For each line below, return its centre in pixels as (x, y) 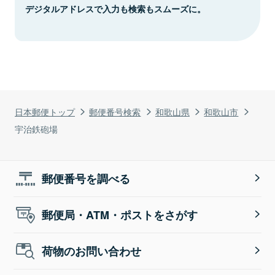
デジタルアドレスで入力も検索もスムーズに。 (115, 8)
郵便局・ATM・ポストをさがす (120, 215)
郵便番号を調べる (86, 178)
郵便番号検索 (115, 111)
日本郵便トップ (45, 111)
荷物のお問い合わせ (92, 251)
